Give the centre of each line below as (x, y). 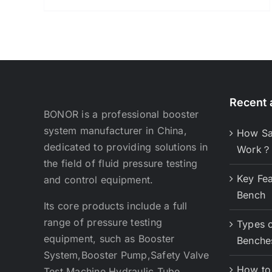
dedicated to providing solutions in (126, 147)
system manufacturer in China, (115, 131)
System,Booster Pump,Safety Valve (127, 255)
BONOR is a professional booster (121, 114)
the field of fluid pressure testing (121, 163)
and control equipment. (99, 180)
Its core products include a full (116, 206)
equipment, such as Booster (109, 239)
